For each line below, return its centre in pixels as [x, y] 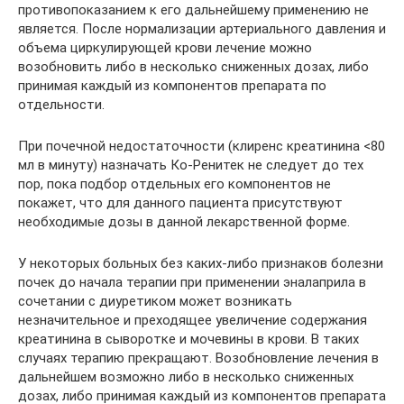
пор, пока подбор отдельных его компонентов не [174, 184]
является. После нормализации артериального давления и [202, 29]
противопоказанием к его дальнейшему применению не [193, 10]
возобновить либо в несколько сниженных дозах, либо [193, 67]
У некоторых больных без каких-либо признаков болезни [201, 263]
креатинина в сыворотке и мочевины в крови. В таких [188, 339]
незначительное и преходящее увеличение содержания [193, 320]
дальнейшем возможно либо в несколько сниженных [186, 377]
